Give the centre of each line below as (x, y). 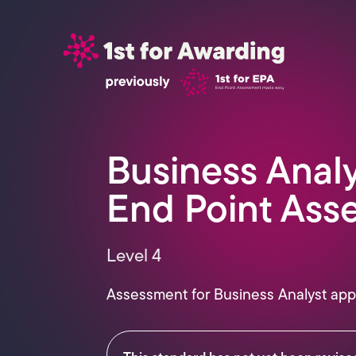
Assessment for (161, 294)
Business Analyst (273, 294)
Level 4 (134, 255)
